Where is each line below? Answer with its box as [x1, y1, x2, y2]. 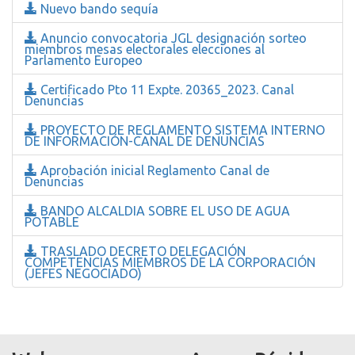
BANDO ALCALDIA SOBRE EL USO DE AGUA [37, 203, 290, 218]
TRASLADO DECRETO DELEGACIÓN [37, 243, 246, 258]
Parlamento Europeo [25, 52, 143, 67]
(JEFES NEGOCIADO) [25, 265, 142, 281]
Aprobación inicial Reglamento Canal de [37, 162, 269, 177]
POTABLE [25, 214, 79, 229]
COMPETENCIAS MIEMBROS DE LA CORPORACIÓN [25, 254, 315, 269]
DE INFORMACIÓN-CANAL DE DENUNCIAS [25, 133, 265, 148]
